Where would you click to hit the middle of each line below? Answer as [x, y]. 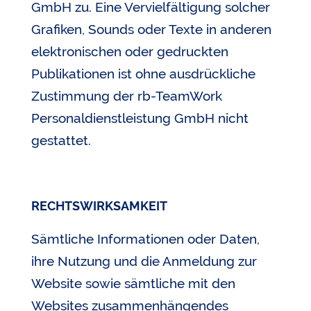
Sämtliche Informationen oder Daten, [145, 238]
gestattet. [61, 141]
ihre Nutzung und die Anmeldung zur [144, 261]
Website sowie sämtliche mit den [133, 283]
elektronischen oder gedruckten [129, 52]
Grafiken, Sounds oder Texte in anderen [151, 30]
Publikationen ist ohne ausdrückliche [143, 74]
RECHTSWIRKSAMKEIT [99, 206]
